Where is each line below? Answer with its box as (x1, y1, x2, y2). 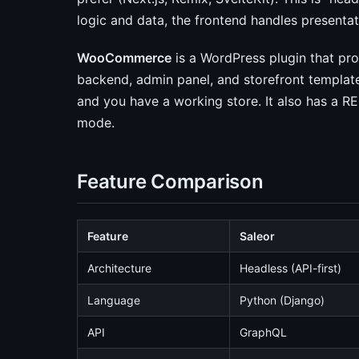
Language (87, 293, 140, 307)
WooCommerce (77, 50, 171, 66)
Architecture (87, 261, 151, 275)
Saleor (240, 229, 275, 243)
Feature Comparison (77, 170, 264, 193)
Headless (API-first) (240, 261, 341, 275)
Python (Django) (240, 293, 325, 307)
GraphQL (240, 325, 287, 339)
